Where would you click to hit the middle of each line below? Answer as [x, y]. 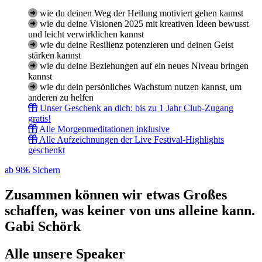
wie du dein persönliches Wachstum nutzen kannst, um [141, 87]
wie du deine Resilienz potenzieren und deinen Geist [137, 45]
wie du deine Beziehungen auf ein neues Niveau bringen [144, 66]
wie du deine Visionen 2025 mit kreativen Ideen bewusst [144, 24]
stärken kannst [54, 56]
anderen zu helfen [61, 98]
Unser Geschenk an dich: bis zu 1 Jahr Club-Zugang [137, 108]
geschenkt [46, 150]
